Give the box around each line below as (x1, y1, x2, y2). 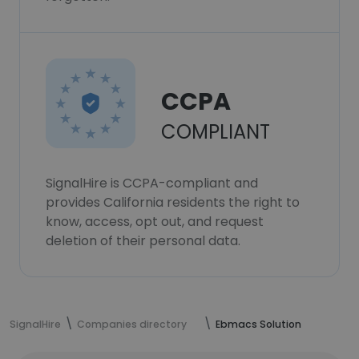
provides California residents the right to (46, 193, 300, 212)
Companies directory (77, 317, 187, 331)
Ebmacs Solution (216, 317, 301, 331)
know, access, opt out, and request (46, 212, 264, 231)
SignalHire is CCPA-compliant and (46, 174, 258, 192)
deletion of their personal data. (46, 232, 240, 250)
